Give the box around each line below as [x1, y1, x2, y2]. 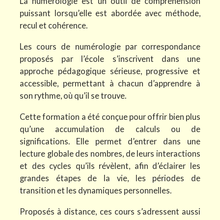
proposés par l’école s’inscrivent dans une [20, 54, 200, 64]
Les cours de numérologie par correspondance [20, 42, 200, 52]
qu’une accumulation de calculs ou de [20, 124, 200, 134]
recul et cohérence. [20, 21, 87, 30]
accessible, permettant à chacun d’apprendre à [20, 79, 200, 88]
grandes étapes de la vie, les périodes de [20, 173, 200, 183]
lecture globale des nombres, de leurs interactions [20, 149, 200, 159]
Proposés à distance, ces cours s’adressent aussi [20, 207, 200, 217]
